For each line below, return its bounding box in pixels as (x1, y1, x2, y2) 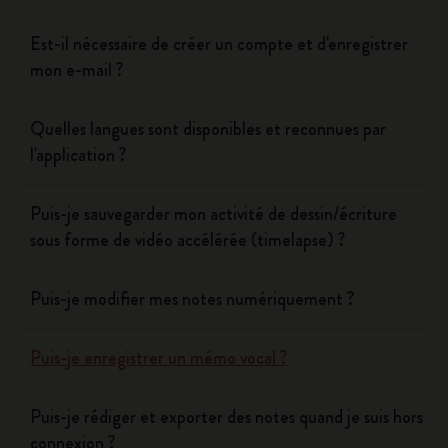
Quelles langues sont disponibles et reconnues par (30, 116, 387, 142)
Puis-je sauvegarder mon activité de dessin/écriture (30, 201, 398, 227)
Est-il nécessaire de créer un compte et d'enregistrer (30, 31, 409, 57)
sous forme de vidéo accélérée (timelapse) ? (30, 227, 346, 253)
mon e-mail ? (30, 57, 124, 83)
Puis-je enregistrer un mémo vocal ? (30, 345, 288, 371)
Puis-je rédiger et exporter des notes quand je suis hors (30, 404, 424, 430)
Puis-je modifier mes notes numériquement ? (30, 286, 355, 312)
